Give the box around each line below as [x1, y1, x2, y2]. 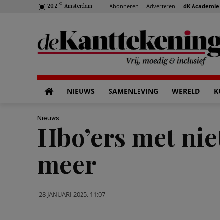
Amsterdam [64, 3, 92, 10]
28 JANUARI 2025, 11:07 [39, 190, 105, 199]
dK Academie [183, 2, 219, 10]
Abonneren [110, 2, 138, 10]
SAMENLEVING [109, 86, 158, 96]
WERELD [172, 86, 200, 96]
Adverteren [146, 2, 175, 10]
